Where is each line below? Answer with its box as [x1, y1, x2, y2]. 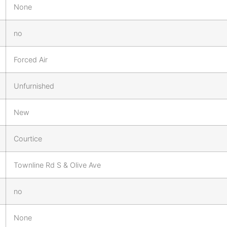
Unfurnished [14, 81, 54, 90]
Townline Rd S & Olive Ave [14, 160, 101, 169]
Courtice [14, 134, 42, 143]
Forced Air [14, 55, 48, 64]
